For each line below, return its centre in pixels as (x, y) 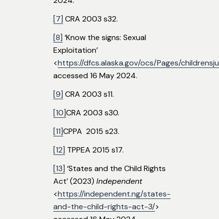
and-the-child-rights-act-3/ (104, 207)
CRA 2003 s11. (88, 94)
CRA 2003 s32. (90, 19)
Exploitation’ (76, 50)
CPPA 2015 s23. (91, 131)
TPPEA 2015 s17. (94, 150)
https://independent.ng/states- (114, 194)
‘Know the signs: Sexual (104, 38)
